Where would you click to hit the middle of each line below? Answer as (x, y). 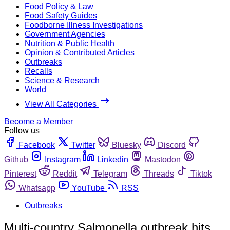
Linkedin (113, 159)
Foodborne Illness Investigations (84, 25)
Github (16, 159)
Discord (172, 145)
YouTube (88, 188)
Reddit (65, 174)
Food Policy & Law (59, 6)
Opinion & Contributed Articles (80, 52)
